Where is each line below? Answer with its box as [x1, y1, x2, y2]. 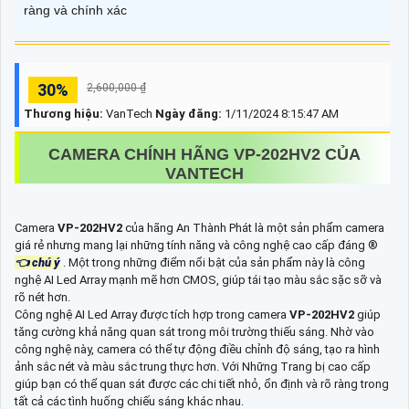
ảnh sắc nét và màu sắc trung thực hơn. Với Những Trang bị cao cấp [15, 360, 371, 374]
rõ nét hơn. [15, 290, 70, 305]
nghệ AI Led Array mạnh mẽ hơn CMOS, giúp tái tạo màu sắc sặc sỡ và [15, 273, 382, 288]
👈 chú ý [15, 256, 60, 270]
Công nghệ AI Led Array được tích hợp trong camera [15, 308, 289, 322]
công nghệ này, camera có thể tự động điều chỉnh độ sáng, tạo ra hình [15, 342, 380, 357]
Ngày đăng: [155, 107, 225, 121]
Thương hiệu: [24, 107, 103, 121]
